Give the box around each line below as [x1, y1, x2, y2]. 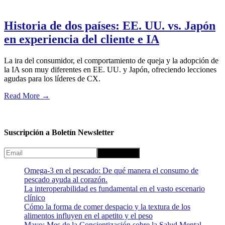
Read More [4, 91, 40, 100]
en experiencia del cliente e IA [4, 32, 159, 46]
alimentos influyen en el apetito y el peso [24, 211, 153, 220]
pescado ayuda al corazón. [24, 175, 107, 184]
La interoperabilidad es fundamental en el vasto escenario [24, 184, 205, 193]
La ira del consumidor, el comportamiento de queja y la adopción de [4, 56, 218, 65]
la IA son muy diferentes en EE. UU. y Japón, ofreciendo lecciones [4, 65, 216, 74]
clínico [24, 193, 45, 202]
